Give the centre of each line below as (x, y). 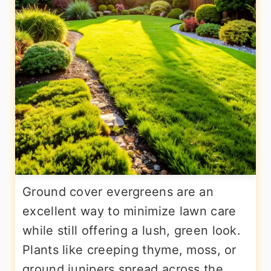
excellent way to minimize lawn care (129, 211)
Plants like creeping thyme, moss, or (129, 250)
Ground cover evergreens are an (118, 191)
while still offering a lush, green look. (132, 230)
